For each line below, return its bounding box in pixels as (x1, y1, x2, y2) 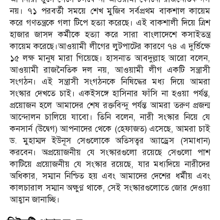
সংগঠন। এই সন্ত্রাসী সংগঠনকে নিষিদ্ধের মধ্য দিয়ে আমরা (10, 77, 210, 87)
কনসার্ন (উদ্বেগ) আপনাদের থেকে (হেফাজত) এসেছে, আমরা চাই (10, 124, 210, 135)
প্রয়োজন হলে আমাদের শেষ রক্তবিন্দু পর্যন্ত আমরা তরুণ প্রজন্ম (10, 100, 210, 111)
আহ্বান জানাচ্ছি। (10, 194, 60, 205)
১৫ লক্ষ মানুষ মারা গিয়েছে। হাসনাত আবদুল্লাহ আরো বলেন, (10, 53, 210, 64)
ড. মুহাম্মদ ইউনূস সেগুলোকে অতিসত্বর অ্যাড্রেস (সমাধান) (10, 136, 210, 146)
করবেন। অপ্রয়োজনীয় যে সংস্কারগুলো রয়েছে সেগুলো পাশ (10, 147, 210, 158)
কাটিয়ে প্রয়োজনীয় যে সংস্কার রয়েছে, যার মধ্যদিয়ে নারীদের (10, 159, 210, 170)
